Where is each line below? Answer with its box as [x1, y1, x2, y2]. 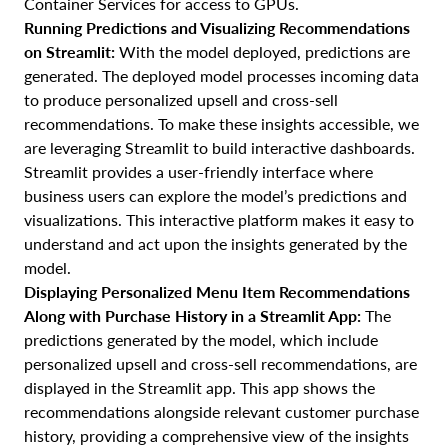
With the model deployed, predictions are [115, 42, 410, 62]
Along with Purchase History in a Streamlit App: [24, 306, 361, 326]
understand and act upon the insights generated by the [24, 234, 407, 254]
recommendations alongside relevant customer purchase [24, 402, 419, 422]
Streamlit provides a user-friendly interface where [24, 162, 373, 182]
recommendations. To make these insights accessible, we [24, 114, 419, 134]
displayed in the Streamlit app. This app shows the [24, 378, 375, 398]
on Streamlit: [24, 42, 115, 62]
